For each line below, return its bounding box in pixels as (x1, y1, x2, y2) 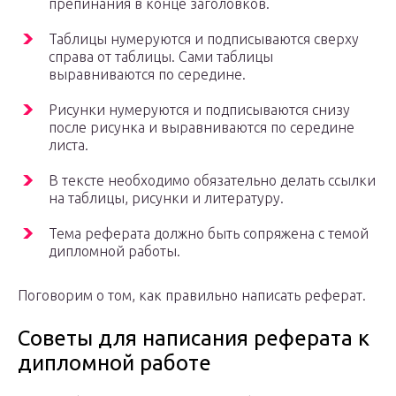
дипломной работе (18, 351, 211, 376)
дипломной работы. (49, 243, 180, 260)
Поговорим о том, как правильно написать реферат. (18, 287, 366, 304)
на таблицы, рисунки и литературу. (49, 190, 284, 207)
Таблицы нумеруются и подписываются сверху (49, 31, 359, 48)
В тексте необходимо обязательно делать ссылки (49, 172, 376, 189)
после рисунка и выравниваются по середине (49, 119, 354, 136)
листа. (49, 137, 88, 154)
